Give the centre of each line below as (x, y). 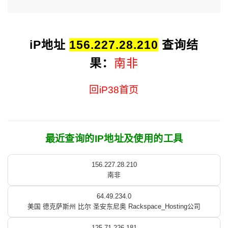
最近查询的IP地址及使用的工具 (114, 139)
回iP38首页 (114, 90)
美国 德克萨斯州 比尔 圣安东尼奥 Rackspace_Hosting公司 (114, 206)
